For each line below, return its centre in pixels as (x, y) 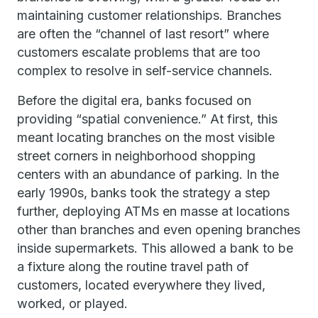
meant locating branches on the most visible (146, 137)
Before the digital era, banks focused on (134, 100)
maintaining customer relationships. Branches (149, 15)
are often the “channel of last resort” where (143, 34)
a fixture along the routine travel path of (133, 267)
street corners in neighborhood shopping (136, 156)
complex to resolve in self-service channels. (148, 71)
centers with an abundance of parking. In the (148, 174)
